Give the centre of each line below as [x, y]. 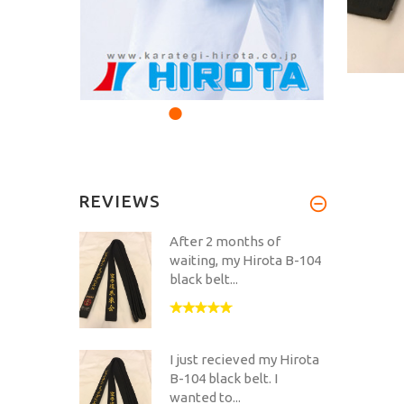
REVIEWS [119, 201]
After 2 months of [225, 241]
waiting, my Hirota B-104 [245, 260]
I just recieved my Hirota [244, 359]
